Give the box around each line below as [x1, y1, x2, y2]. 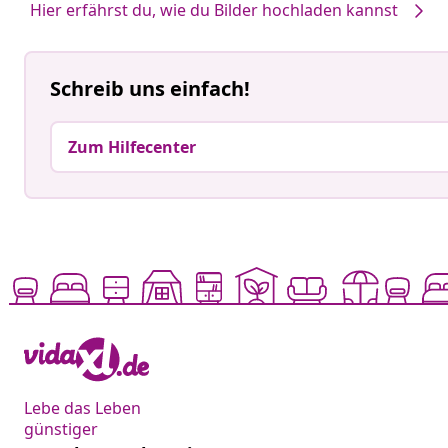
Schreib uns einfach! [50, 75, 250, 103]
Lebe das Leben [24, 397, 141, 420]
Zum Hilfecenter [68, 136, 196, 159]
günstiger [24, 418, 98, 441]
